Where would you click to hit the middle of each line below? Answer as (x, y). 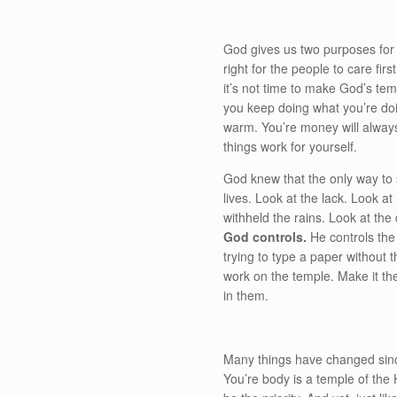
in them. (246, 295)
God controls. (265, 237)
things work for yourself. (291, 146)
